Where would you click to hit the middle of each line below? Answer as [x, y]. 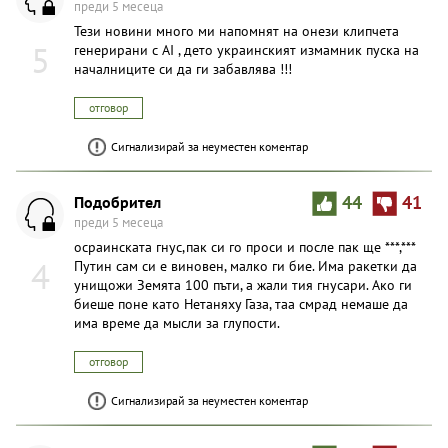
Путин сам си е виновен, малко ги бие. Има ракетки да [245, 265]
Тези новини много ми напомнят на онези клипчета [236, 30]
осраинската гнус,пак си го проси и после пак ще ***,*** [244, 246]
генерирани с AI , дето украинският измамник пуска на [246, 49]
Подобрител [117, 201]
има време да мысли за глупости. [177, 322]
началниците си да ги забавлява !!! [183, 68]
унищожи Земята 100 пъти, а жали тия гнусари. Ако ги [243, 284]
